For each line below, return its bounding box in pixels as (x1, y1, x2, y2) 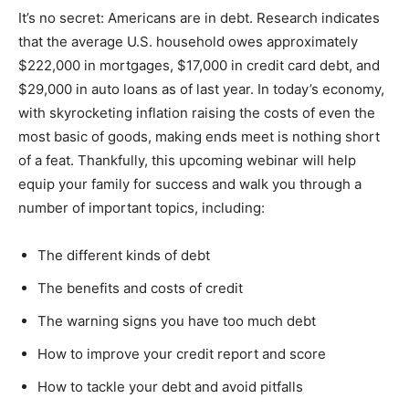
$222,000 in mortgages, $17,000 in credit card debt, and (18, 56, 380, 74)
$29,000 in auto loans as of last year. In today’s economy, (18, 79, 384, 98)
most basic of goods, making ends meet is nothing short (18, 127, 380, 145)
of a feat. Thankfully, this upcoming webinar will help (18, 151, 356, 169)
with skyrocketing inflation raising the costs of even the (18, 103, 375, 121)
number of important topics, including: (18, 198, 265, 216)
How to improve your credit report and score (37, 344, 326, 362)
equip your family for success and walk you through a (18, 174, 362, 193)
